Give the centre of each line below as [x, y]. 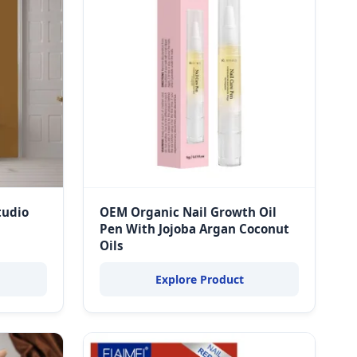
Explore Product [199, 279]
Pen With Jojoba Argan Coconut [194, 229]
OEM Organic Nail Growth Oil [188, 212]
